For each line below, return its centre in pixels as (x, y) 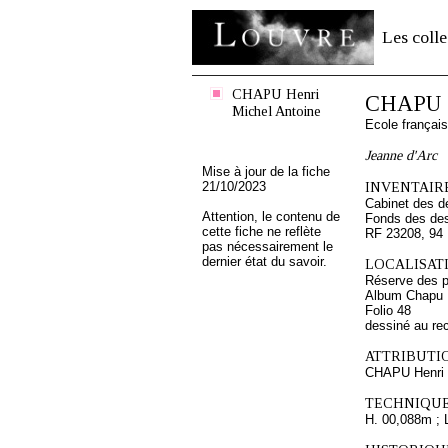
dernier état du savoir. (264, 261)
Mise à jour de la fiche (266, 171)
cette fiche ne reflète (261, 231)
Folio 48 (388, 310)
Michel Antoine (276, 111)
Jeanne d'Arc (401, 155)
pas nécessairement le (267, 246)
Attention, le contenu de (271, 216)
